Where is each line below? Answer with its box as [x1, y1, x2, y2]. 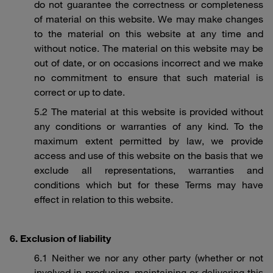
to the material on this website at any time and [34, 27, 263, 40]
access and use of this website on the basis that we [34, 149, 263, 161]
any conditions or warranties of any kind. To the [34, 120, 263, 132]
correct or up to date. [34, 86, 125, 98]
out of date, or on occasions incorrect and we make [34, 57, 263, 69]
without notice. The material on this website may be [34, 42, 263, 54]
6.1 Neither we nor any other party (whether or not [34, 252, 263, 264]
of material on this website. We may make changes [34, 13, 263, 25]
